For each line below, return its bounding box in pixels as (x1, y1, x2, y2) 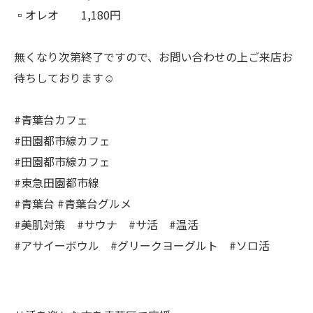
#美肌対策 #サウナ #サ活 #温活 (14, 216, 198, 233)
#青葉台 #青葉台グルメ (14, 195, 131, 212)
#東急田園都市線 (14, 174, 99, 191)
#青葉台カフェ (14, 111, 88, 128)
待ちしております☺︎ (14, 69, 115, 86)
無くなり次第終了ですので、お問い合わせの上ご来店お (14, 48, 293, 65)
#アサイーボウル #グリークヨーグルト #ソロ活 (14, 237, 270, 254)
